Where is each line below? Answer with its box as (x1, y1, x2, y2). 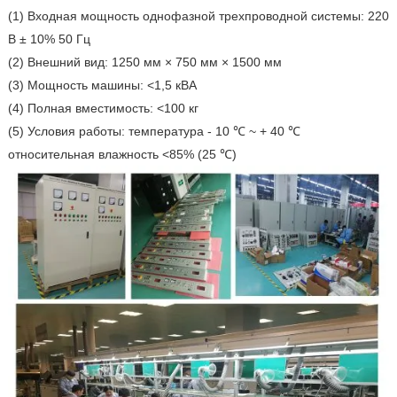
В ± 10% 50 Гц (7, 32, 90, 47)
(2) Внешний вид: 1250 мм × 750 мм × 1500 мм (7, 55, 282, 70)
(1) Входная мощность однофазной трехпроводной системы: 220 (7, 9, 389, 24)
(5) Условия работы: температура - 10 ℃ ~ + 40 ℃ (7, 124, 300, 139)
